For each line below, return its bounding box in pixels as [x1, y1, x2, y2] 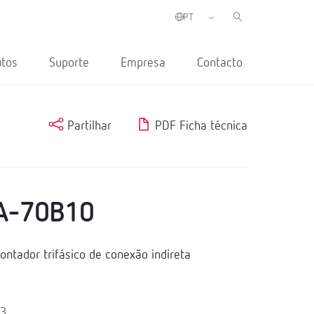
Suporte [49, 57, 89, 69]
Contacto [197, 57, 243, 69]
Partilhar [63, 120, 111, 132]
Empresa [121, 57, 165, 69]
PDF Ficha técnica [151, 120, 247, 132]
